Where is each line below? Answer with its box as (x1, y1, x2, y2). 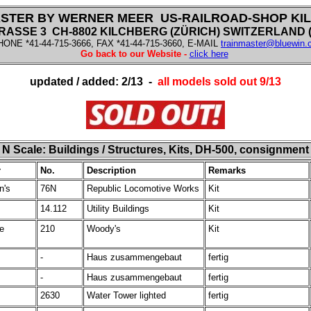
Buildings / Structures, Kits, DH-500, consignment (49, 144, 309, 155)
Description (87, 165, 136, 176)
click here (189, 49, 228, 59)
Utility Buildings (87, 203, 149, 214)
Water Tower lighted (87, 290, 166, 301)
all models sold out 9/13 (158, 76, 281, 87)
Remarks (208, 165, 246, 176)
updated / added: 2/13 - (30, 76, 158, 87)
